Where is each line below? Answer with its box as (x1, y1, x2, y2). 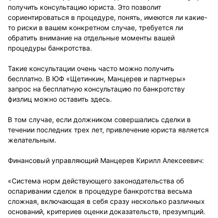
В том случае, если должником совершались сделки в (8, 115, 191, 124)
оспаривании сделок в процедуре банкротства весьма (8, 187, 192, 195)
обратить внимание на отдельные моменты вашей (8, 34, 175, 42)
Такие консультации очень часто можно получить (8, 64, 174, 73)
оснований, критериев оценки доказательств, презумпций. (8, 207, 205, 216)
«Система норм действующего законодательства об (8, 177, 184, 185)
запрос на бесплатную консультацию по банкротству (8, 85, 185, 93)
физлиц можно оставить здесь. (8, 95, 112, 103)
